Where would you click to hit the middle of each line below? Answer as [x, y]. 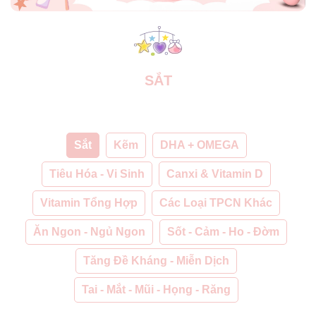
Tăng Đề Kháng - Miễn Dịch [156, 260]
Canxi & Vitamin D [215, 174]
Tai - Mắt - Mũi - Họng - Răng [156, 289]
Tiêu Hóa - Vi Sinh [97, 174]
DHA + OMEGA [199, 145]
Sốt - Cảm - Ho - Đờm [223, 231]
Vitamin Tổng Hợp [89, 202]
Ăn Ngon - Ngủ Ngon [89, 231]
